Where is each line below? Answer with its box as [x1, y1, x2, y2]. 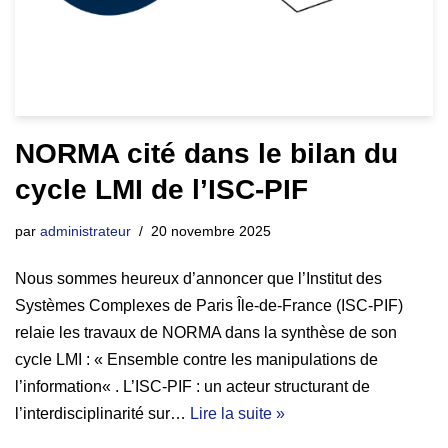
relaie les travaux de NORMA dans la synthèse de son [15, 323, 397, 341]
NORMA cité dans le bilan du [15, 137, 398, 169]
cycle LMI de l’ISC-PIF [15, 173, 308, 205]
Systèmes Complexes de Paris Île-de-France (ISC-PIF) [15, 296, 403, 314]
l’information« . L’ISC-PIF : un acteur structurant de [15, 377, 370, 395]
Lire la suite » [190, 404, 285, 422]
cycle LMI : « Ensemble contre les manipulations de [15, 350, 378, 368]
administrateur [40, 222, 131, 239]
